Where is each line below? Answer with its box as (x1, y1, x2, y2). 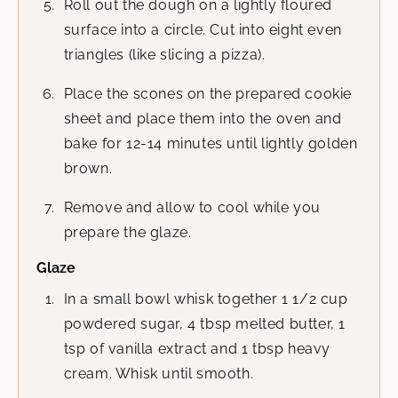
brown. (63, 160, 113, 178)
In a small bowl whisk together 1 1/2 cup (63, 291, 348, 308)
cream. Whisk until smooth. (63, 365, 254, 383)
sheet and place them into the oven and (63, 110, 342, 128)
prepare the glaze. (63, 224, 192, 242)
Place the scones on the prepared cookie (63, 85, 352, 103)
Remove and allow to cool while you (63, 199, 321, 217)
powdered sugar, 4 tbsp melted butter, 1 (63, 315, 346, 333)
